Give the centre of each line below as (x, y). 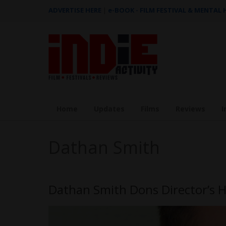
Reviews (190, 109)
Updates (109, 109)
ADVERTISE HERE (75, 10)
